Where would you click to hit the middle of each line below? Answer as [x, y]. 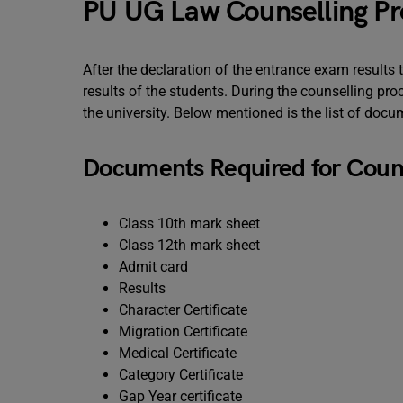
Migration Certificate [183, 331]
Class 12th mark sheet [189, 245]
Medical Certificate [178, 353]
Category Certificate [181, 375]
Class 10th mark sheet [189, 224]
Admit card [153, 267]
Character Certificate [183, 310]
